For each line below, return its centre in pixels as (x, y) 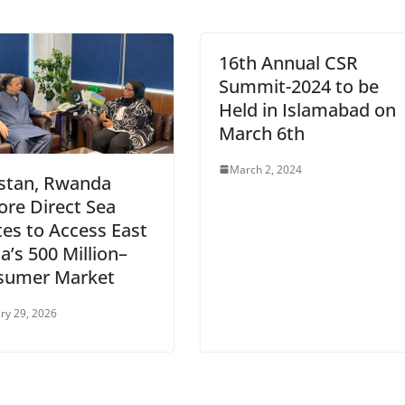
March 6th (261, 133)
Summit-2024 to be (298, 86)
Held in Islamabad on (307, 109)
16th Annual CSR (288, 62)
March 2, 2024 (265, 169)
